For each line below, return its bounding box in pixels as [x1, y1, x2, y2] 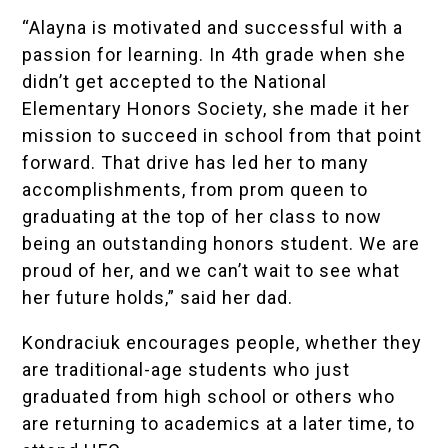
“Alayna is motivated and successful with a [22, 17, 404, 39]
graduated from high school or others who [22, 386, 396, 408]
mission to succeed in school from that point [22, 125, 423, 147]
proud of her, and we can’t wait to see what [22, 260, 401, 282]
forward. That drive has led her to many [22, 152, 370, 174]
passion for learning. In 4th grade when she [22, 44, 407, 66]
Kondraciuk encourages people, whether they [22, 332, 423, 354]
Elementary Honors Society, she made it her [22, 98, 411, 120]
